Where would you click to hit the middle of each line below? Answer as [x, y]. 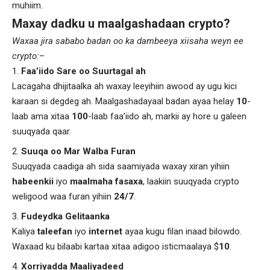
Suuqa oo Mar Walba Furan [78, 151]
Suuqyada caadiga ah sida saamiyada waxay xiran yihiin [121, 166]
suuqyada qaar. [42, 131]
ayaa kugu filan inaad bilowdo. [182, 231]
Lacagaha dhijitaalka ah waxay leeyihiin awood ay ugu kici [124, 86]
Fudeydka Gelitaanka [65, 216]
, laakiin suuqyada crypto [191, 181]
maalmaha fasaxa [106, 181]
